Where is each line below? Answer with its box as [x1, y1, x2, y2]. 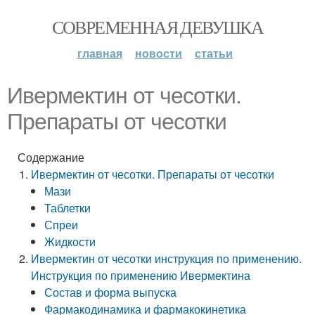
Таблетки [44, 200, 91, 216]
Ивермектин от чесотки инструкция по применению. [31, 250, 302, 266]
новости [134, 45, 182, 61]
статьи [194, 45, 233, 61]
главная [77, 45, 122, 61]
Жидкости [44, 233, 96, 250]
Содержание [18, 149, 84, 165]
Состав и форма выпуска [44, 284, 177, 300]
